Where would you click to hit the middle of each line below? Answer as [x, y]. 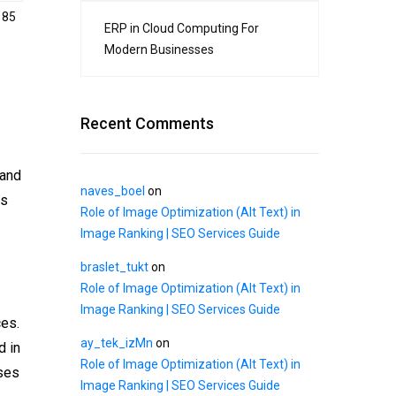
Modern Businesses [159, 50]
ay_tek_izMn [117, 343]
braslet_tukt [114, 267]
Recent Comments [147, 124]
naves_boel [113, 191]
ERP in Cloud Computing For [182, 29]
